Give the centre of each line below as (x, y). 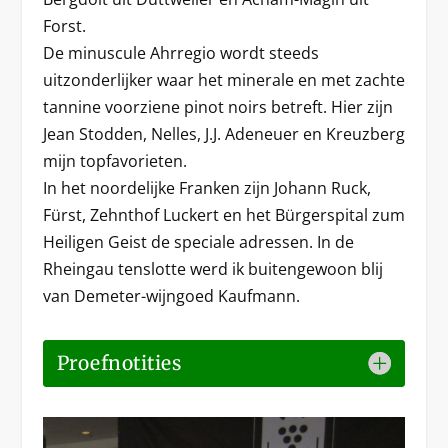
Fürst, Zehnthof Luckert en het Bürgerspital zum (223, 214)
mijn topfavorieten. (114, 160)
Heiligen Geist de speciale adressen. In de (198, 241)
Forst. (64, 25)
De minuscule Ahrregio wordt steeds (180, 52)
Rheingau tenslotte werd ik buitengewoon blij (212, 268)
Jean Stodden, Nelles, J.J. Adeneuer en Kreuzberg (223, 133)
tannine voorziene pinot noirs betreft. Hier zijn (217, 106)
